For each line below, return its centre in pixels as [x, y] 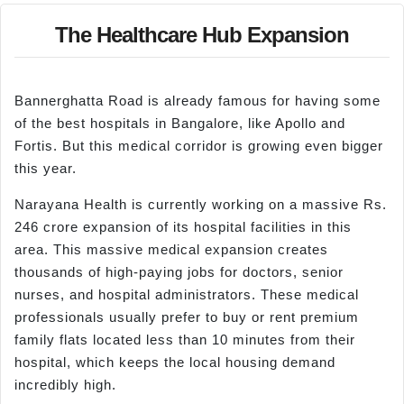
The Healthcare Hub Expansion [202, 35]
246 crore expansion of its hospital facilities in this [183, 226]
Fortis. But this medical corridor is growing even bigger [199, 146]
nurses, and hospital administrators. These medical [187, 294]
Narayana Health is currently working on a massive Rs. [201, 204]
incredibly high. [65, 384]
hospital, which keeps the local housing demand [175, 362]
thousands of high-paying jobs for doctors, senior [179, 271]
